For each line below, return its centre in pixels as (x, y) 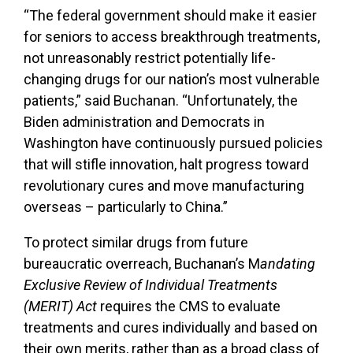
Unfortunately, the (243, 100)
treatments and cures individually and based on (171, 327)
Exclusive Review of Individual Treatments (150, 284)
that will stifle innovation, (102, 164)
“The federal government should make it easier (170, 15)
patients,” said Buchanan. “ (106, 100)
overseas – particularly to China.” (126, 206)
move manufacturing (239, 185)
